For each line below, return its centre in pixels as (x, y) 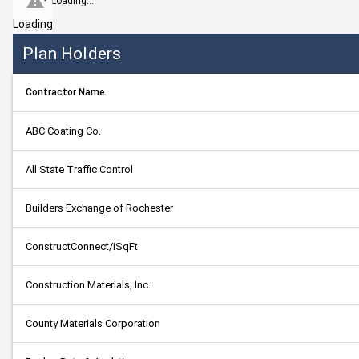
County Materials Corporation (93, 323)
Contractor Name (65, 92)
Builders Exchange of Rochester (99, 208)
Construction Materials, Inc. (88, 285)
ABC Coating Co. (63, 131)
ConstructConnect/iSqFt (82, 246)
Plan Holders (72, 53)
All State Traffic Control (79, 169)
